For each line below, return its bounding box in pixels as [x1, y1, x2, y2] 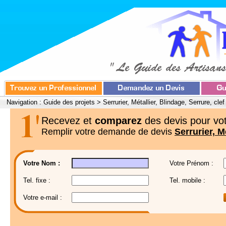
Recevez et [41, 115, 95, 126]
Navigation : [7, 98, 43, 106]
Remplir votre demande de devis [41, 127, 175, 137]
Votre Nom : [23, 159, 60, 167]
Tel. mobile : [169, 177, 205, 184]
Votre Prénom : [169, 159, 213, 167]
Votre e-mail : [23, 194, 62, 201]
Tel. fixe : [23, 177, 50, 184]
